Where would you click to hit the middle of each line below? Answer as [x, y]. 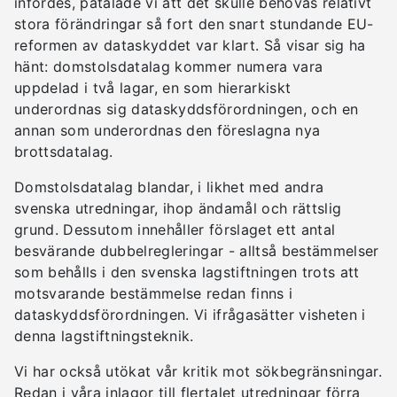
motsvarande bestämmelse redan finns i [154, 293]
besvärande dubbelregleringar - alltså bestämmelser [197, 251]
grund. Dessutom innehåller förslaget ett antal [175, 230]
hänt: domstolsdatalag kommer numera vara [169, 66]
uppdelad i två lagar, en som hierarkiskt [153, 88]
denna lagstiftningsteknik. [104, 336]
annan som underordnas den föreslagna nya [167, 130]
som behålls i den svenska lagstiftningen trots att [187, 272]
